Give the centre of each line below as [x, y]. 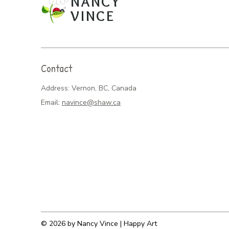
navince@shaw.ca [91, 103]
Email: [51, 103]
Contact [56, 68]
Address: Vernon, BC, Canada [89, 88]
